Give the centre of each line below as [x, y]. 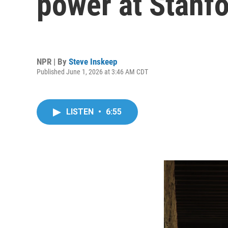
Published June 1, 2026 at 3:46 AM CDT [92, 72]
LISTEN [81, 112]
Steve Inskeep [93, 61]
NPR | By [53, 61]
